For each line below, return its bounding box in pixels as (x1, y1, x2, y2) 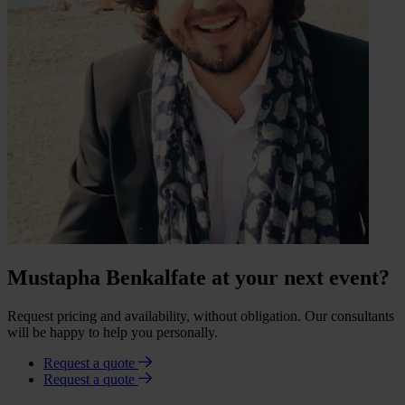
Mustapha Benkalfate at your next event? (7, 266, 390, 290)
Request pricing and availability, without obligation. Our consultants (7, 308, 394, 325)
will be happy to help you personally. (7, 325, 218, 341)
